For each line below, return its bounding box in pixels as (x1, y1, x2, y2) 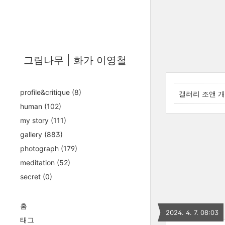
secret (20, 172, 43, 181)
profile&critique (20, 88, 72, 96)
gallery (20, 130, 44, 139)
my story (20, 116, 51, 125)
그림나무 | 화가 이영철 (24, 54, 127, 66)
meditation (20, 158, 57, 167)
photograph (20, 144, 61, 153)
